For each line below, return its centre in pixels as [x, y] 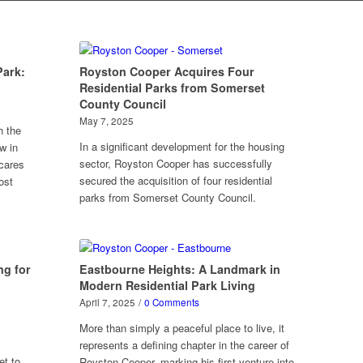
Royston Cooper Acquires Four [167, 71]
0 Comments [172, 302]
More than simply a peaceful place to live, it [182, 328]
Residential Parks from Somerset [173, 88]
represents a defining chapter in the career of [185, 345]
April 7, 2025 [108, 302]
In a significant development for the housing [182, 146]
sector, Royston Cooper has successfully [176, 163]
